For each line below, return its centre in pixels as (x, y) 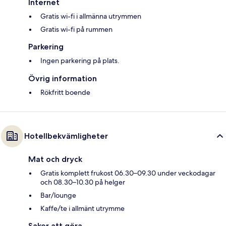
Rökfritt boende (65, 93)
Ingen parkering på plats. (80, 61)
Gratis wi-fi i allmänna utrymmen (91, 16)
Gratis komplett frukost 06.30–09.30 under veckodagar (128, 173)
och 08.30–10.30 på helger (83, 182)
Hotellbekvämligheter (66, 136)
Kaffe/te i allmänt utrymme (82, 209)
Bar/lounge (58, 195)
